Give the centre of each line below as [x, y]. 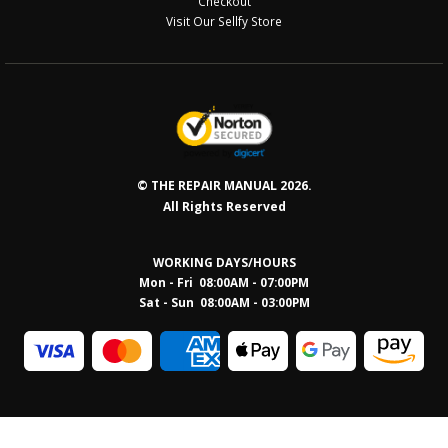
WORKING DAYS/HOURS [224, 262]
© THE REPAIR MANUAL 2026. [224, 186]
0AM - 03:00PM [266, 302]
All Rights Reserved [224, 207]
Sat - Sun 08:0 [181, 302]
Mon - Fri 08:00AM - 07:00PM [224, 282]
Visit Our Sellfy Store [224, 20]
